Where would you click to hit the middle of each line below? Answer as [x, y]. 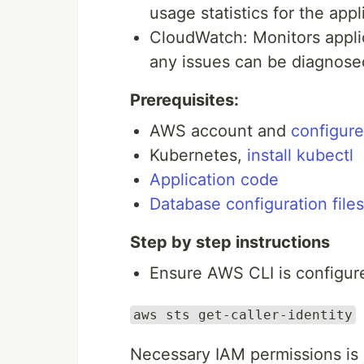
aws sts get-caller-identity [243, 315]
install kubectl [300, 155]
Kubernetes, [198, 155]
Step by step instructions [230, 242]
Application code [214, 180]
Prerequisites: [184, 100]
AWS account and [220, 131]
